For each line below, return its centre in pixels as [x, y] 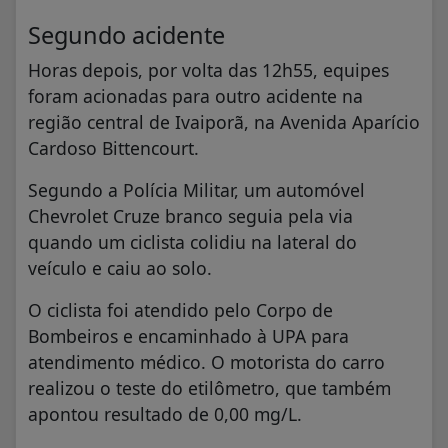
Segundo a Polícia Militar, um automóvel [196, 190]
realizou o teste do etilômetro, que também [209, 388]
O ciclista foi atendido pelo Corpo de [180, 310]
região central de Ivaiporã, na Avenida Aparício [224, 122]
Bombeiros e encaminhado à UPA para [188, 336]
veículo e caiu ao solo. [120, 268]
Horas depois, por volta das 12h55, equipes [208, 70]
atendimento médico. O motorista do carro [206, 362]
